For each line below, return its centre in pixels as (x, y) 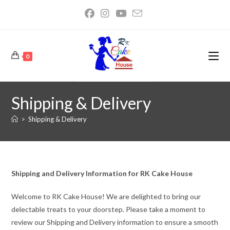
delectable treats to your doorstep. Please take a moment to (109, 209)
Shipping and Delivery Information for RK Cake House (102, 173)
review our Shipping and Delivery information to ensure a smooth (115, 222)
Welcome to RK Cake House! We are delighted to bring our (106, 196)
